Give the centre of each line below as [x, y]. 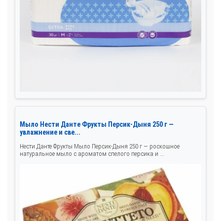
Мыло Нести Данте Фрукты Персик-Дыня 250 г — [97, 125]
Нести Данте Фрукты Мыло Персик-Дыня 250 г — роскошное [100, 147]
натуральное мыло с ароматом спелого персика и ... [92, 154]
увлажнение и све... [50, 132]
